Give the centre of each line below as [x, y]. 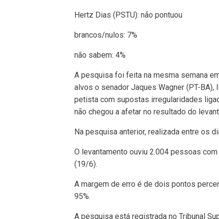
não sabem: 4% [100, 55]
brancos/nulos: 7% [106, 35]
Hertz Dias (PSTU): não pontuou [128, 15]
